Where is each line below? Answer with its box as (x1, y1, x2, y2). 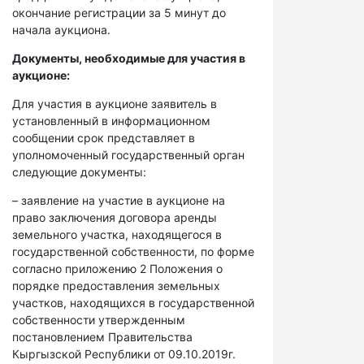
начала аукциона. (12, 23, 110, 37)
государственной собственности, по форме (12, 245, 254, 258)
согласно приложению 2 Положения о (12, 262, 223, 275)
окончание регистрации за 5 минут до (12, 6, 226, 19)
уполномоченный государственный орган (12, 148, 245, 162)
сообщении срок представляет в (12, 131, 195, 145)
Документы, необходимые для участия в (12, 51, 245, 65)
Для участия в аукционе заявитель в (12, 97, 217, 110)
